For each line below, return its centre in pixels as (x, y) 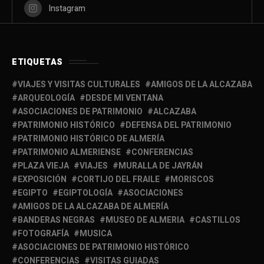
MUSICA (96, 233)
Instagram (67, 8)
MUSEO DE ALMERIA (145, 220)
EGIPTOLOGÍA (85, 193)
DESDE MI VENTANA (124, 98)
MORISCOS (192, 179)
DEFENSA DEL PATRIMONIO (179, 125)
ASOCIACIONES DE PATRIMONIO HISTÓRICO (103, 247)
